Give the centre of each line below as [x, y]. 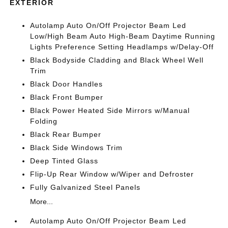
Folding [44, 121]
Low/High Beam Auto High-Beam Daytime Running [123, 36]
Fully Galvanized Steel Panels [85, 187]
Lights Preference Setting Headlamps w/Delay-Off [122, 47]
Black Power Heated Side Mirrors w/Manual [110, 110]
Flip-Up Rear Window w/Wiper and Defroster [112, 174]
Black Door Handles [67, 84]
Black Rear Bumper [66, 134]
